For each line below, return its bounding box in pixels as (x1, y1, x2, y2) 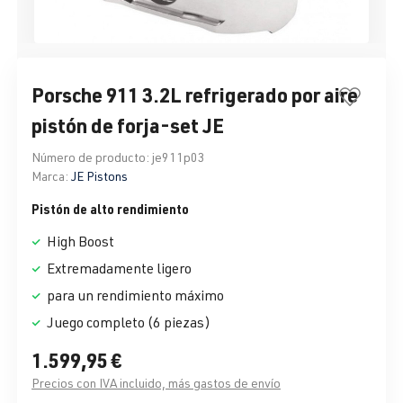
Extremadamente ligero (44, 259, 192, 278)
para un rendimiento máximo (44, 286, 224, 305)
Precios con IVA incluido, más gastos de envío (31, 375, 281, 391)
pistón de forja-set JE (31, 112, 224, 139)
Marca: (31, 168, 68, 184)
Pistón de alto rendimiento (31, 201, 189, 218)
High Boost (44, 232, 114, 251)
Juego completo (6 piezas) (44, 313, 210, 332)
